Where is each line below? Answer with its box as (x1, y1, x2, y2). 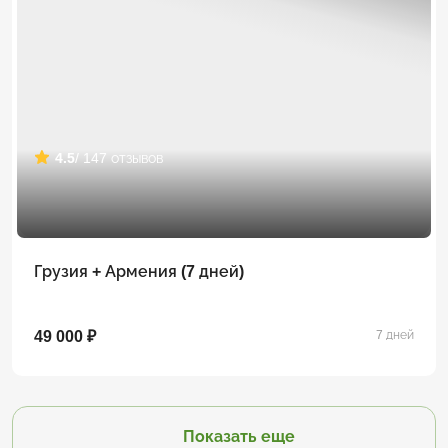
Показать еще (182, 427, 295, 445)
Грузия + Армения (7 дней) (34, 262, 244, 280)
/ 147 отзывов (75, 149, 163, 166)
